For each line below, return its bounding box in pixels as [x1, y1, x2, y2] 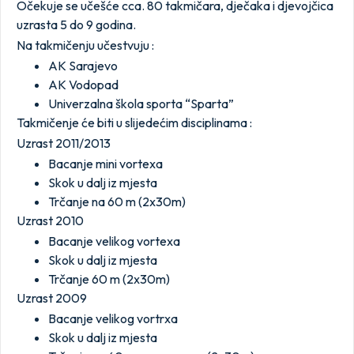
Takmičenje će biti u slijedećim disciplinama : [17, 114, 252, 130]
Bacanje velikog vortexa [48, 232, 180, 249]
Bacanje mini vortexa [48, 155, 163, 171]
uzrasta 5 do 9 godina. [17, 16, 136, 32]
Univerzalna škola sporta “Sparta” [48, 95, 234, 111]
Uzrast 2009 [17, 289, 87, 306]
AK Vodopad [48, 76, 119, 92]
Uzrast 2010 [17, 212, 84, 228]
